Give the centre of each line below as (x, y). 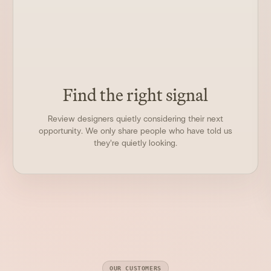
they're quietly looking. (135, 143)
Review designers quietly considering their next (135, 119)
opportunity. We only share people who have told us (135, 131)
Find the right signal (135, 95)
